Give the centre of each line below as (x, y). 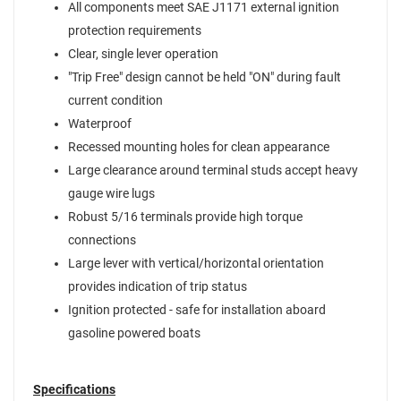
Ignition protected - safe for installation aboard (197, 310)
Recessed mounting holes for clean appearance (199, 147)
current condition (115, 101)
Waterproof (100, 124)
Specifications (74, 390)
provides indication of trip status (158, 287)
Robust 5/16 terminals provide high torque (185, 217)
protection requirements (135, 31)
